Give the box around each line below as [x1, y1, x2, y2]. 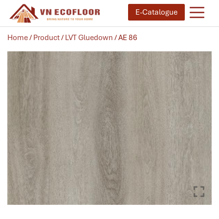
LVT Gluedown [65, 32, 113, 43]
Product [33, 32, 60, 43]
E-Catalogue [135, 7, 177, 17]
